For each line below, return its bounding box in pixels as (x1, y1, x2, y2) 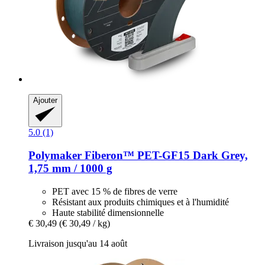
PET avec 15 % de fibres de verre (52, 186, 177, 196)
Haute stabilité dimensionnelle (52, 207, 164, 218)
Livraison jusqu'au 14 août (28, 238, 127, 248)
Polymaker (28, 149, 82, 162)
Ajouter (33, 96, 57, 105)
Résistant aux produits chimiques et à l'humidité (52, 196, 229, 207)
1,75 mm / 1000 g (28, 162, 112, 175)
